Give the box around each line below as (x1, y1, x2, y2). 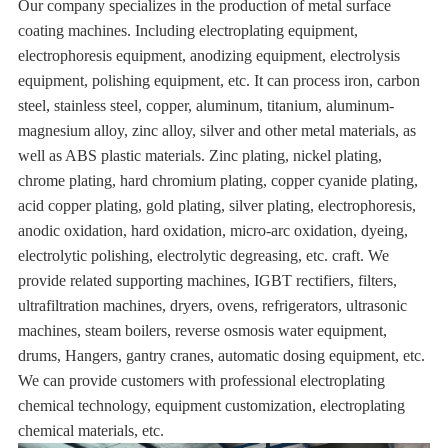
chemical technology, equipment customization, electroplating (17, 397, 405, 415)
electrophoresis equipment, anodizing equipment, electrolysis (17, 47, 400, 65)
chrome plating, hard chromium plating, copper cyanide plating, (17, 172, 418, 190)
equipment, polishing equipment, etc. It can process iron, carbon (17, 72, 420, 90)
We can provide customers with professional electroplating (17, 372, 385, 390)
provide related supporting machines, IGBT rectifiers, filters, (17, 272, 397, 290)
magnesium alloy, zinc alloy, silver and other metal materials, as (17, 122, 416, 140)
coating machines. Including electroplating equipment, (17, 22, 358, 40)
